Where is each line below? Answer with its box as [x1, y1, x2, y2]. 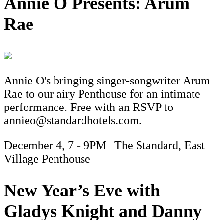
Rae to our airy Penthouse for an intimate [4, 87, 200, 101]
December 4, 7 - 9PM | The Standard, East [4, 139, 205, 152]
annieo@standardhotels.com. [4, 114, 142, 127]
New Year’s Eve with [4, 181, 160, 200]
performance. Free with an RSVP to [4, 101, 173, 114]
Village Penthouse [4, 152, 90, 165]
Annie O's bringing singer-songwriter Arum [4, 74, 210, 87]
